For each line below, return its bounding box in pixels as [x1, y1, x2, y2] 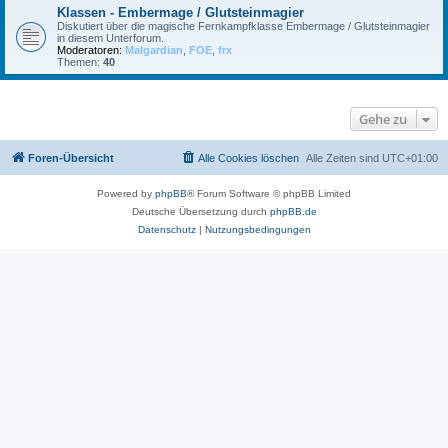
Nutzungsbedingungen [204, 224, 311, 235]
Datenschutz [137, 224, 196, 235]
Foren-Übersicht [28, 152, 114, 164]
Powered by [97, 188, 155, 199]
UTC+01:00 [382, 152, 438, 164]
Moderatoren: [57, 44, 122, 56]
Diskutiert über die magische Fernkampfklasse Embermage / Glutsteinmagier [57, 20, 430, 32]
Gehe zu [359, 110, 407, 128]
